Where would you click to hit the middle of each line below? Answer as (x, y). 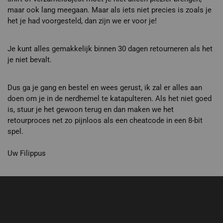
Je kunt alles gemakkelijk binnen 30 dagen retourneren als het (110, 49)
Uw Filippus (27, 154)
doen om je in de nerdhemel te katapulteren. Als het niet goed (110, 99)
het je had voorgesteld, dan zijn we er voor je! (82, 21)
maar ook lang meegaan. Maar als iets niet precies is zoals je (110, 10)
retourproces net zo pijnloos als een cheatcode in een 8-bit (105, 121)
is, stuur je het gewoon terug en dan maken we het (91, 110)
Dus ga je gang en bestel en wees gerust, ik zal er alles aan (105, 88)
